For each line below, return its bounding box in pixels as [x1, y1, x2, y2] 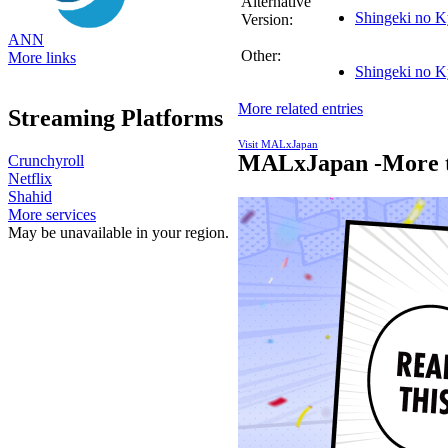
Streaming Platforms [8, 105, 223, 132]
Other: [241, 46, 281, 64]
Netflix [8, 170, 52, 188]
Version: [241, 10, 293, 28]
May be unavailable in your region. [8, 224, 229, 242]
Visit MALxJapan [238, 137, 318, 150]
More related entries [238, 99, 363, 117]
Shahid [8, 188, 52, 206]
